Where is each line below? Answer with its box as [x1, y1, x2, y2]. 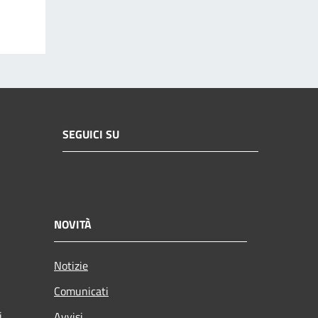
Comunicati [54, 282, 109, 300]
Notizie [54, 256, 88, 274]
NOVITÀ [54, 215, 92, 233]
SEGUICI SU [62, 126, 119, 143]
